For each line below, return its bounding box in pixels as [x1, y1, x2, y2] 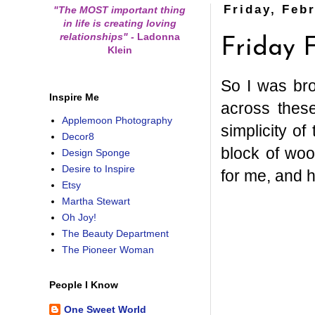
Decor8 [61, 131, 94, 143]
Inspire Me [49, 91, 99, 103]
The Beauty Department [61, 228, 169, 240]
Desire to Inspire [61, 163, 135, 175]
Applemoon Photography [61, 115, 172, 127]
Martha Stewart [61, 195, 130, 207]
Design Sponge [61, 147, 130, 159]
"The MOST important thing [53, 4, 186, 15]
